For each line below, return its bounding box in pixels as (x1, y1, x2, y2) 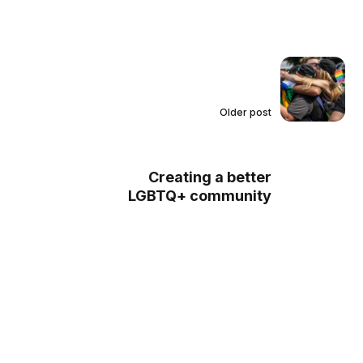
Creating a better (147, 169, 271, 186)
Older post (219, 105, 271, 118)
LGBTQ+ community (127, 187, 271, 205)
